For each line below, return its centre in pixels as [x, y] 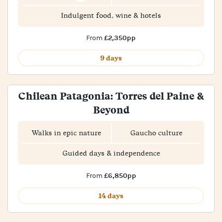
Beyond [111, 110]
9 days [111, 58]
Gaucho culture [156, 133]
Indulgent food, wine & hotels [111, 15]
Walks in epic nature [66, 133]
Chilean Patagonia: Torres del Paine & [111, 96]
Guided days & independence [111, 153]
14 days [111, 196]
